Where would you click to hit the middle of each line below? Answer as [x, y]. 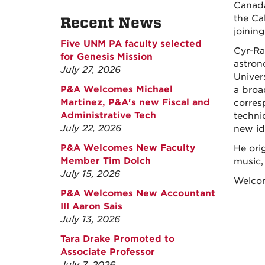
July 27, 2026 [91, 70]
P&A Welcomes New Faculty [128, 148]
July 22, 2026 [91, 128]
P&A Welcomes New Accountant [138, 193]
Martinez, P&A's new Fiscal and [135, 102]
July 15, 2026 [90, 174]
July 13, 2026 [90, 219]
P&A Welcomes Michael [117, 89]
